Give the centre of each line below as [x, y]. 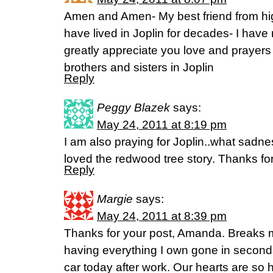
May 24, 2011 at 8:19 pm [162, 125]
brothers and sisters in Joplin [139, 67]
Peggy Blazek [133, 108]
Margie [115, 199]
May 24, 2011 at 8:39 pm [162, 216]
